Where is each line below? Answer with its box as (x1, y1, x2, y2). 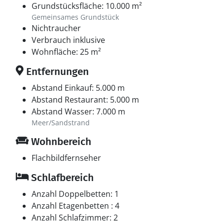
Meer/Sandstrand (32, 118, 90, 127)
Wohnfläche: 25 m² (32, 46, 101, 57)
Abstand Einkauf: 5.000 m (32, 82, 125, 93)
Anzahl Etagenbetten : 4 (32, 200, 119, 211)
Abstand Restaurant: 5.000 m (32, 94, 139, 105)
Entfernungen (24, 65, 89, 78)
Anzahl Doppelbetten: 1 (32, 188, 119, 199)
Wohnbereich (29, 135, 91, 148)
